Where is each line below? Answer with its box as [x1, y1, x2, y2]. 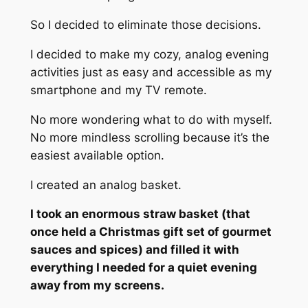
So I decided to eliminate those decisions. [30, 18, 261, 32]
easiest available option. [30, 148, 164, 162]
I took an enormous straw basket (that [30, 207, 250, 221]
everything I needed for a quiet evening [30, 261, 257, 275]
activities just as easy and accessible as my [30, 65, 272, 79]
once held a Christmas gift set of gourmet [30, 225, 272, 239]
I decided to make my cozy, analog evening [30, 47, 269, 61]
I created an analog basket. [30, 177, 181, 192]
